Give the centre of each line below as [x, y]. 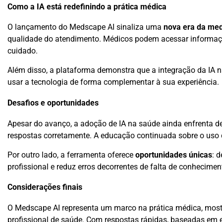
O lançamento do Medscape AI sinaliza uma [85, 27]
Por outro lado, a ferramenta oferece [71, 155]
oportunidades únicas [174, 155]
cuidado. [23, 51]
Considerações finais [45, 188]
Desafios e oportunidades [53, 103]
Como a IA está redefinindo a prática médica [87, 7]
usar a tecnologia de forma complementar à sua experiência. [113, 82]
